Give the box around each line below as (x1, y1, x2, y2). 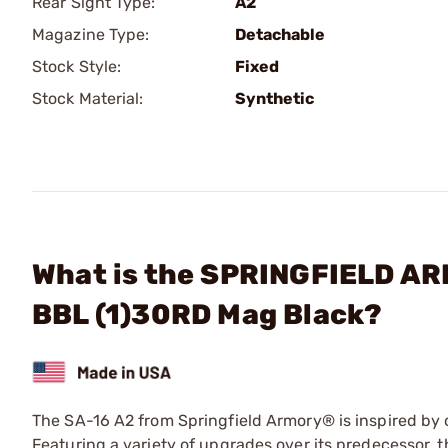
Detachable (235, 25, 325, 44)
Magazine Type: (32, 25, 150, 44)
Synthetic (235, 89, 314, 108)
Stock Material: (32, 89, 144, 108)
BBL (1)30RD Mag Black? (32, 298, 383, 331)
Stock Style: (32, 57, 122, 76)
